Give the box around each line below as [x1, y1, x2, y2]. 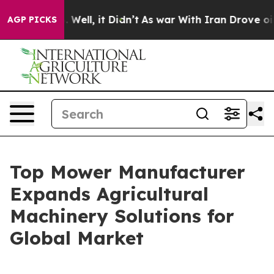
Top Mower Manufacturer [10, 160, 245, 183]
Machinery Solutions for [10, 204, 234, 228]
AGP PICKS [7, 14, 57, 25]
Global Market [10, 226, 144, 250]
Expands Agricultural [10, 182, 209, 206]
